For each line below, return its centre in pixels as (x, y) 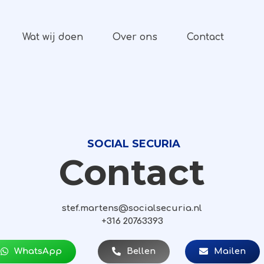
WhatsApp (38, 251)
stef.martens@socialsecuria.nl (132, 208)
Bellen (141, 251)
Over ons (135, 37)
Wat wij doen (52, 37)
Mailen (230, 251)
